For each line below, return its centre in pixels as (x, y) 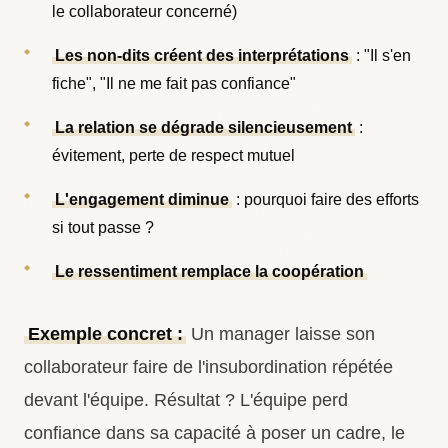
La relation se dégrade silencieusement (204, 127)
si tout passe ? (103, 227)
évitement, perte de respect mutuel (173, 155)
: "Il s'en (382, 55)
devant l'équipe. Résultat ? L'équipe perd (186, 400)
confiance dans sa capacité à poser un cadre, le (214, 433)
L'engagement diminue (142, 199)
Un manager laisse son (281, 334)
